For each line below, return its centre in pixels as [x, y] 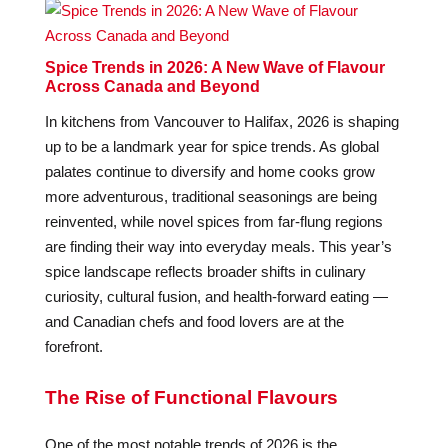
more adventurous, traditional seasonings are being [210, 196]
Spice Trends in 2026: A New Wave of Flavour [214, 67]
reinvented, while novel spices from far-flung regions [213, 221]
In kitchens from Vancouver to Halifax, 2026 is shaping [221, 121]
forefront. [73, 346]
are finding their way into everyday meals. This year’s [218, 246]
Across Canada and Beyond [152, 86]
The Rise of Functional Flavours [191, 397]
